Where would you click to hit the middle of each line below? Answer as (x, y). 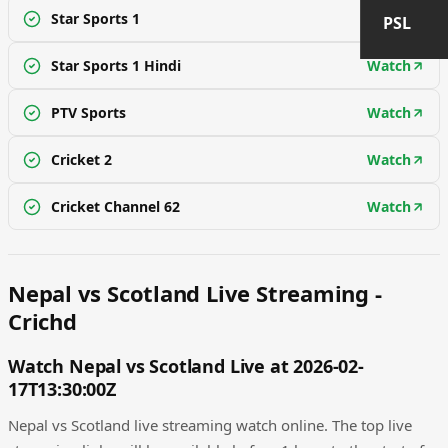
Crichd (42, 321)
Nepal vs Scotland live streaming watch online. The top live (210, 425)
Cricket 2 (81, 159)
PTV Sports (88, 112)
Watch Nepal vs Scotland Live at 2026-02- (186, 366)
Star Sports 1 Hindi (116, 65)
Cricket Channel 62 (115, 206)
